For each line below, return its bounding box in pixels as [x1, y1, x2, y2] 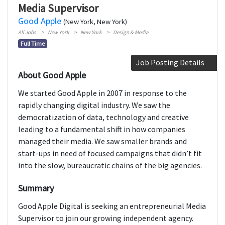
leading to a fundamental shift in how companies [18, 124, 185, 135]
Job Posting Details [136, 57, 204, 68]
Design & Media [113, 29, 149, 36]
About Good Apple [18, 69, 86, 81]
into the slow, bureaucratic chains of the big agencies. [18, 160, 202, 171]
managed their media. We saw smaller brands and [18, 136, 187, 147]
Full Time [20, 40, 45, 48]
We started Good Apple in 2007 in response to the [18, 88, 187, 98]
